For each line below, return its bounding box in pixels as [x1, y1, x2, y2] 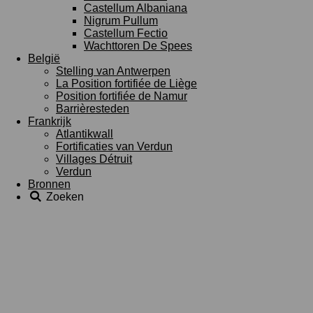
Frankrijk [28, 115, 71, 127]
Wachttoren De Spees [84, 40, 192, 52]
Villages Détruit [56, 153, 132, 165]
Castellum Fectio [84, 27, 168, 39]
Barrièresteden [56, 103, 129, 115]
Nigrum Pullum [84, 15, 158, 27]
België [28, 52, 60, 64]
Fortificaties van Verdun [56, 140, 173, 152]
